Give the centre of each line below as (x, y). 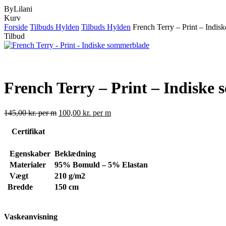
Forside (16, 27)
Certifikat (28, 131)
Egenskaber (28, 153)
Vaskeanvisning (31, 216)
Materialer (26, 164)
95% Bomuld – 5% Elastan (102, 164)
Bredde (20, 187)
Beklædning (75, 153)
